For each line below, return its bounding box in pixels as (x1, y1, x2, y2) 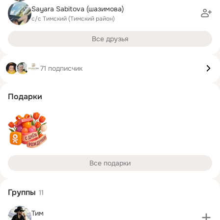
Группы (8, 187, 36, 197)
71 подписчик (40, 63, 82, 73)
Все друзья (92, 34, 128, 43)
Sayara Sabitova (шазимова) (31, 4, 124, 13)
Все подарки (89, 159, 131, 167)
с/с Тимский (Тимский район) (31, 14, 115, 23)
